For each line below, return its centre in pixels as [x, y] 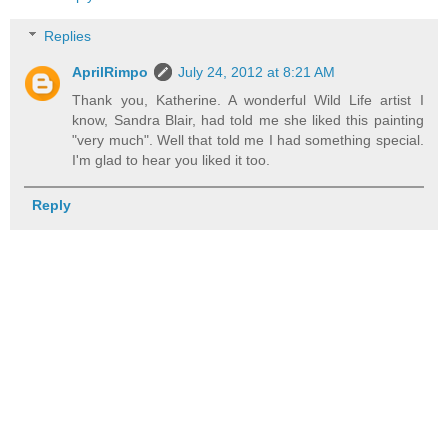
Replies [68, 36]
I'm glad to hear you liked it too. [171, 160]
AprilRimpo [110, 72]
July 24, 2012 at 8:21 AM [257, 72]
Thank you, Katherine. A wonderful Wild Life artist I [248, 100]
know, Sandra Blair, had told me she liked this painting [248, 120]
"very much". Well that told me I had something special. [248, 140]
